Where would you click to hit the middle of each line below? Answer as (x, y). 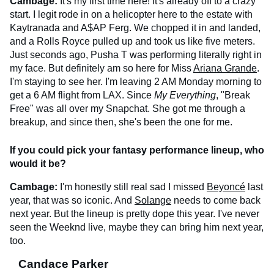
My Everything (185, 95)
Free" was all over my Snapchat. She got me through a (128, 108)
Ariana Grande (225, 68)
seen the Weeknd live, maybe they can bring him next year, (137, 227)
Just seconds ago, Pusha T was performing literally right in (136, 54)
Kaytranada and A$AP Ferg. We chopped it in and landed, (135, 28)
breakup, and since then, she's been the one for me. (121, 122)
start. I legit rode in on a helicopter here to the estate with (131, 14)
